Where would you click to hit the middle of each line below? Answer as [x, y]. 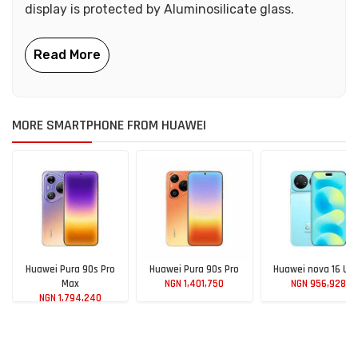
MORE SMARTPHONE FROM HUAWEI [109, 125]
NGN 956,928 [319, 284]
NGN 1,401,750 [195, 284]
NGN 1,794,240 [71, 298]
